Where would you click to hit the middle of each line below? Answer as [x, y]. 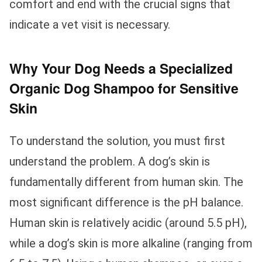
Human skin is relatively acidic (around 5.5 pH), [128, 223]
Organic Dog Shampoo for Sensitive [124, 88]
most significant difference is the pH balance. [126, 202]
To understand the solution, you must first [117, 141]
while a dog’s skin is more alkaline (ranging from [131, 243]
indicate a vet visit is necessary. [90, 24]
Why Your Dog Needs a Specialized [121, 68]
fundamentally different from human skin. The [126, 182]
